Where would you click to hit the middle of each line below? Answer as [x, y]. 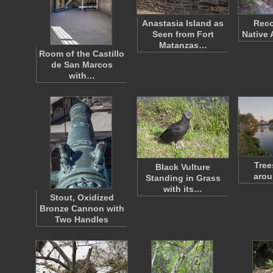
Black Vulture [183, 167]
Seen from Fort [183, 34]
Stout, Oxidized [82, 197]
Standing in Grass [183, 178]
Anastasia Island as [183, 23]
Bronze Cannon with [82, 208]
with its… [183, 189]
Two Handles [82, 219]
